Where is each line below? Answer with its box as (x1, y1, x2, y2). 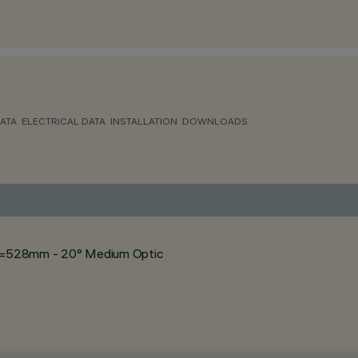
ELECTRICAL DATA (22, 115, 105, 127)
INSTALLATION (110, 115, 177, 127)
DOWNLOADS (182, 115, 248, 127)
